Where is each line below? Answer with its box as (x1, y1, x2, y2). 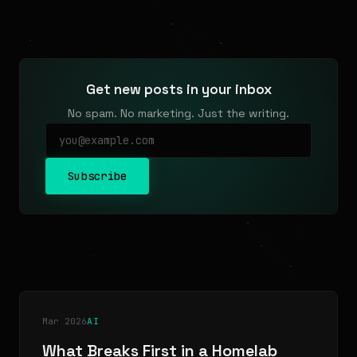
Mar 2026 (42, 316, 87, 327)
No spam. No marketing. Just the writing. (68, 106, 289, 120)
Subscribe (68, 169, 127, 183)
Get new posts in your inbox (85, 80, 272, 98)
